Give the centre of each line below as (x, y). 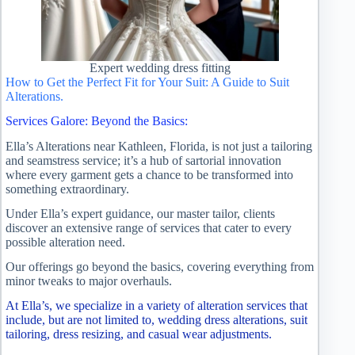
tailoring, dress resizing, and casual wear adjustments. (139, 334)
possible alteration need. (65, 242)
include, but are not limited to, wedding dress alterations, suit (157, 319)
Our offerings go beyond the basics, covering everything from (160, 267)
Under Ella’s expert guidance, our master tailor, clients (140, 214)
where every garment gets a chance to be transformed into (149, 175)
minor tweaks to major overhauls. (89, 281)
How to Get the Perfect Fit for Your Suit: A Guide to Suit (147, 82)
